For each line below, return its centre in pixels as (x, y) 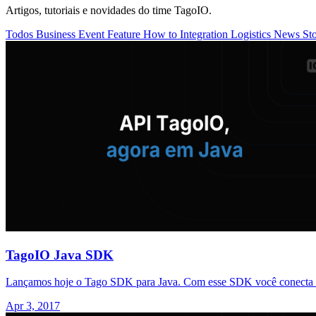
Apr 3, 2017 (33, 306)
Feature (125, 34)
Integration (205, 34)
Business (57, 34)
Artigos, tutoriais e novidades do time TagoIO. (109, 10)
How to (162, 34)
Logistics (252, 34)
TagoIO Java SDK (60, 255)
